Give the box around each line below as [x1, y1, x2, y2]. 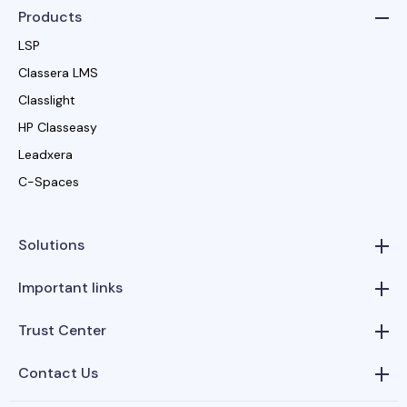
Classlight [18, 91, 75, 108]
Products [18, 6, 82, 26]
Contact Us [18, 362, 98, 382]
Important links [18, 277, 123, 297]
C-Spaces [18, 173, 79, 190]
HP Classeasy [18, 118, 97, 135]
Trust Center [18, 320, 106, 340]
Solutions [18, 234, 84, 254]
